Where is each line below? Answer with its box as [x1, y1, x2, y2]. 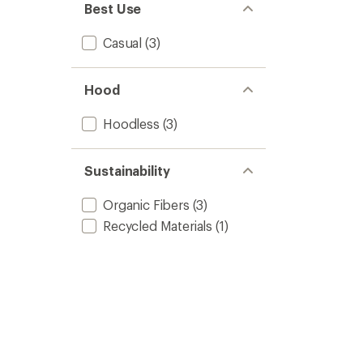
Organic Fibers [103, 197, 190, 212]
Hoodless [103, 116, 160, 131]
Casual [103, 35, 143, 50]
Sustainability [84, 163, 170, 178]
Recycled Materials [103, 218, 213, 233]
